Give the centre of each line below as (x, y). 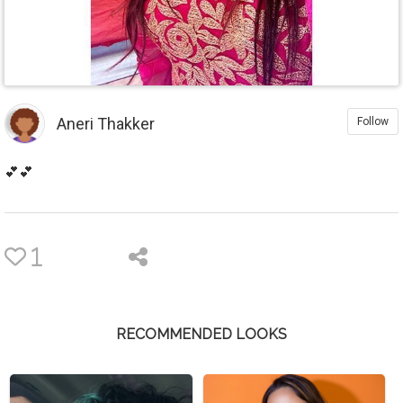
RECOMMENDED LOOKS (201, 334)
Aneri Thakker (106, 124)
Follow (373, 121)
